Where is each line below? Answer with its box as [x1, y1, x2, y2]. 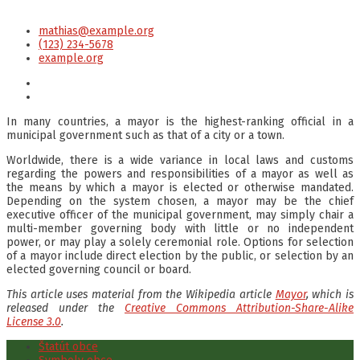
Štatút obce [39, 339, 98, 354]
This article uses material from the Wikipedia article [6, 287, 276, 301]
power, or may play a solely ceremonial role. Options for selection [6, 235, 354, 249]
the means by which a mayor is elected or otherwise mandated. [6, 180, 354, 194]
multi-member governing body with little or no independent [6, 221, 354, 235]
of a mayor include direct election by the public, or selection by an [6, 248, 354, 263]
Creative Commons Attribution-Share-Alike [125, 301, 354, 315]
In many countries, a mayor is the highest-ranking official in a [6, 114, 354, 129]
